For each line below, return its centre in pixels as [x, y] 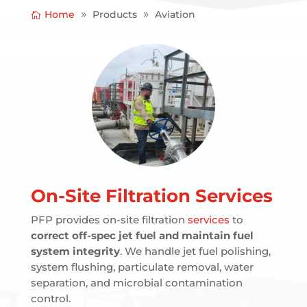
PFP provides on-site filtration [109, 220]
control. [50, 299]
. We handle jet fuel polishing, [195, 251]
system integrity [75, 251]
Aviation [175, 15]
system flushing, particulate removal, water [142, 267]
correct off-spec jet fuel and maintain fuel [142, 236]
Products [114, 15]
